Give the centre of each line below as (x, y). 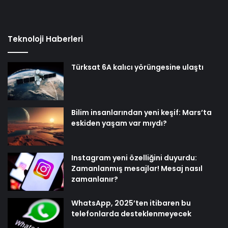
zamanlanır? (95, 179)
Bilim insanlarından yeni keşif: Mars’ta (141, 112)
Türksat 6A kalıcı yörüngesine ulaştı (137, 67)
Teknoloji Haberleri (45, 39)
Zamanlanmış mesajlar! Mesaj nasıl (137, 168)
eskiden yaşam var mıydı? (119, 123)
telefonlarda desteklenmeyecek (131, 213)
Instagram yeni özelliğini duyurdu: (134, 158)
